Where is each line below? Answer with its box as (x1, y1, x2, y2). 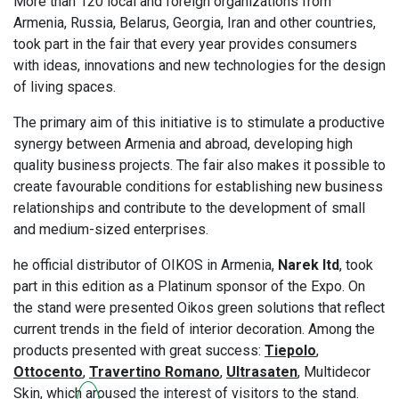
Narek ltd (278, 256, 339, 274)
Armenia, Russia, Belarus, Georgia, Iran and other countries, (13, 14, 376, 32)
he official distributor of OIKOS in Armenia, (13, 256, 278, 274)
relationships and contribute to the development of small (13, 199, 365, 217)
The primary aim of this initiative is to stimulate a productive (13, 114, 385, 132)
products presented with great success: (13, 342, 265, 360)
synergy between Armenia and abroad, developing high (13, 135, 353, 153)
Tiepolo (265, 342, 316, 360)
